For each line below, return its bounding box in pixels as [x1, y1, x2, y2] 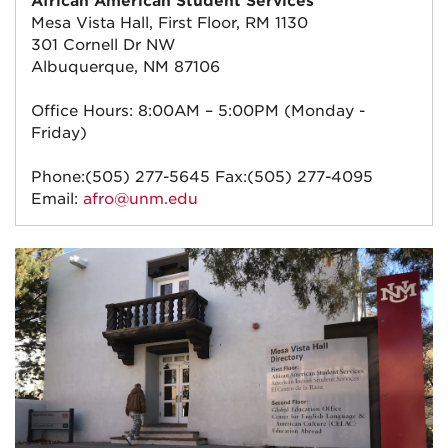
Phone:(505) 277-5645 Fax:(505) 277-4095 [31, 167, 373, 186]
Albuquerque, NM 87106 [31, 57, 220, 76]
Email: [31, 189, 83, 208]
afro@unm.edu [83, 189, 198, 208]
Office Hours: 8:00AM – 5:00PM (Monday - [31, 101, 365, 120]
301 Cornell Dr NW [31, 35, 175, 54]
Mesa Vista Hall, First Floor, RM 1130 [31, 13, 308, 32]
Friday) [31, 123, 87, 142]
